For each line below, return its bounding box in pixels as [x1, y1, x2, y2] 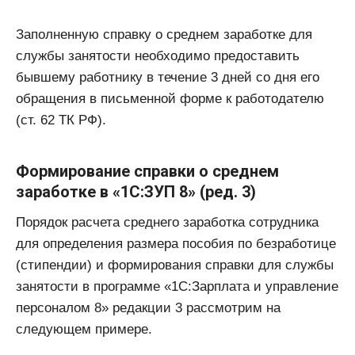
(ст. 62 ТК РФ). [16, 113, 106, 128]
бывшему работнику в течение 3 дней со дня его [16, 70, 319, 86]
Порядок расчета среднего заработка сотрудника [16, 215, 319, 231]
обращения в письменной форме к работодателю [16, 91, 324, 107]
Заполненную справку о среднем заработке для [16, 27, 312, 43]
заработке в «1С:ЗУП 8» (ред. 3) [16, 182, 256, 202]
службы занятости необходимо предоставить [16, 48, 300, 64]
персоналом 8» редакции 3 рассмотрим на [16, 300, 281, 316]
